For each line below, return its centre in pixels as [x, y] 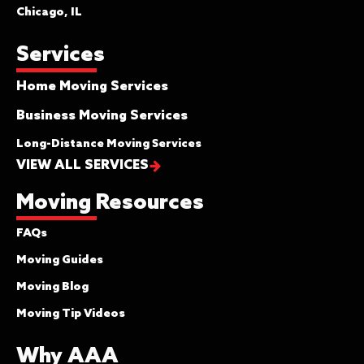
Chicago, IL [49, 13]
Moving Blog [52, 288]
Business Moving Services [102, 116]
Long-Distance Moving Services [109, 145]
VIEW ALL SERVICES [82, 166]
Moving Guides [60, 261]
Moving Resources [110, 204]
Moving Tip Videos [71, 314]
